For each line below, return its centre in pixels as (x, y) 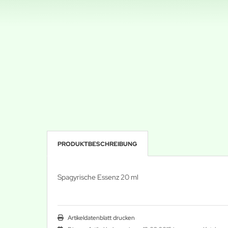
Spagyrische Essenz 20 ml (98, 177)
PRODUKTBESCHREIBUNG (97, 144)
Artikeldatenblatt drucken (101, 218)
